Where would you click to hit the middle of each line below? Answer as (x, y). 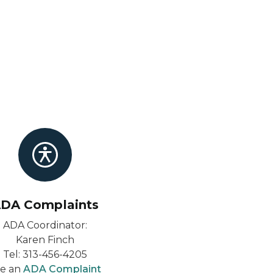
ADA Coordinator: (45, 225)
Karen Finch (45, 240)
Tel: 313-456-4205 (45, 254)
